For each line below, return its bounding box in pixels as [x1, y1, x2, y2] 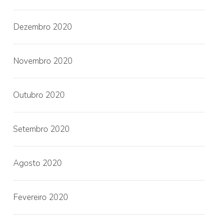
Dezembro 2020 [13, 21, 72, 33]
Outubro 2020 [13, 90, 65, 101]
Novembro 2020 [13, 55, 73, 67]
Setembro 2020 [13, 124, 70, 135]
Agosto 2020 [13, 158, 62, 169]
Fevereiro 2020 [13, 192, 68, 203]
